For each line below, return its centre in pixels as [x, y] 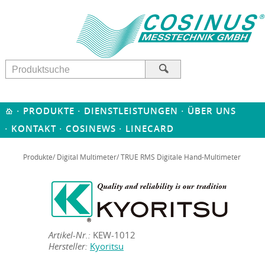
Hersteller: [68, 246]
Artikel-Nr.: [70, 235]
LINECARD [149, 129]
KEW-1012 [113, 235]
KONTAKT [33, 129]
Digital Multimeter [86, 157]
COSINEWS [91, 129]
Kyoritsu [107, 246]
